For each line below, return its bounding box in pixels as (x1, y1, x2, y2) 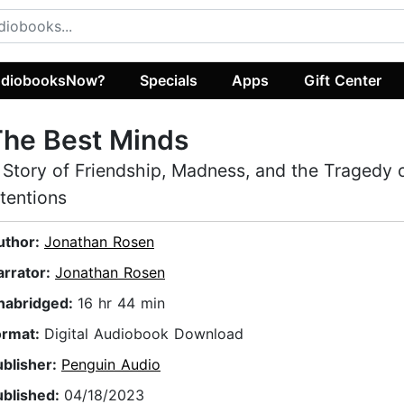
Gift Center (303, 70, 381, 89)
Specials (140, 70, 198, 89)
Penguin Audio (61, 355, 161, 374)
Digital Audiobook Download (44, 325, 243, 344)
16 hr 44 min (78, 294, 165, 313)
